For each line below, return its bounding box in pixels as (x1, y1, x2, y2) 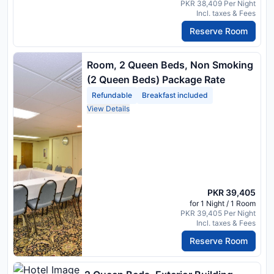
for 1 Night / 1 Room (190, 199, 256, 209)
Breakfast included (142, 90, 208, 100)
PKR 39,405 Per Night (180, 209, 256, 218)
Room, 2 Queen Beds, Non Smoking (87, 58, 253, 71)
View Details (87, 103, 130, 113)
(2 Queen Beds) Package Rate (87, 73, 225, 86)
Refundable (92, 90, 132, 100)
